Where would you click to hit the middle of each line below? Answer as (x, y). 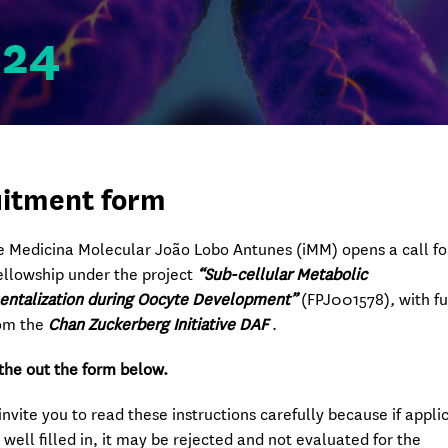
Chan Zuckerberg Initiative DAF (158, 324)
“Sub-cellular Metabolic (282, 274)
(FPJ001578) (346, 299)
